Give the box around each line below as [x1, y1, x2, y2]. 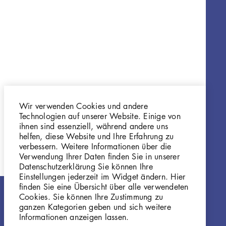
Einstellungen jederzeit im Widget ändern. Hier [19, 171, 186, 182]
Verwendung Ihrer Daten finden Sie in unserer [19, 150, 180, 162]
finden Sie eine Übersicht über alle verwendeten [19, 181, 189, 192]
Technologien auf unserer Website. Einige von [19, 110, 181, 122]
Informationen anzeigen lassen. [19, 211, 129, 222]
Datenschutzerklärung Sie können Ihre [19, 160, 153, 172]
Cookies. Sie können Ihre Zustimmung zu [19, 191, 163, 202]
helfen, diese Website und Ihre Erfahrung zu [19, 130, 174, 142]
